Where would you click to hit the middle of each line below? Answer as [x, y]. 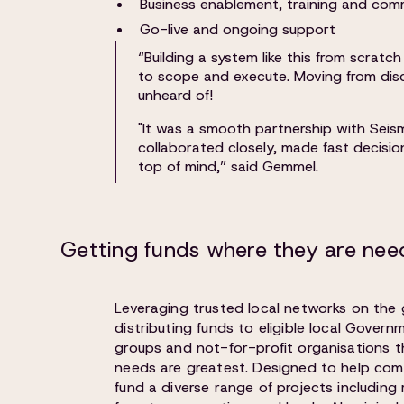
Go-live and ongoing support [238, 29]
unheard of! [176, 95]
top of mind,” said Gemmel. [229, 166]
